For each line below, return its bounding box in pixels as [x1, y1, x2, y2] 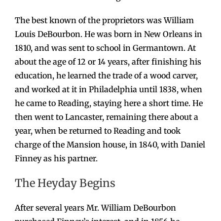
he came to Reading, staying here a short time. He [15, 98, 203, 109]
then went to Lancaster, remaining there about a [15, 112, 198, 122]
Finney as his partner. [15, 153, 98, 164]
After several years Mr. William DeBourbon [15, 203, 176, 213]
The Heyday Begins [15, 176, 115, 190]
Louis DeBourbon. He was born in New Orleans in [15, 29, 202, 39]
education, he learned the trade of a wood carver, [15, 71, 198, 81]
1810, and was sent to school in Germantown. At [15, 43, 196, 53]
